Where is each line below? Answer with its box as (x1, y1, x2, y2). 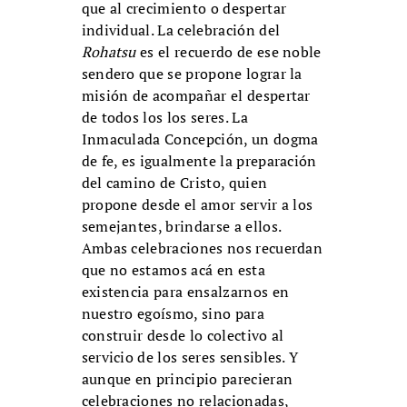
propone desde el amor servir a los (81, 194, 313, 215)
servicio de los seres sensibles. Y (81, 347, 299, 368)
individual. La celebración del (81, 20, 281, 41)
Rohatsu (81, 42, 136, 63)
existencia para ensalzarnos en (81, 282, 290, 303)
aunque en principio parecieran (81, 369, 293, 390)
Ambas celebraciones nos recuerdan (81, 238, 323, 259)
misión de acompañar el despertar (81, 85, 311, 106)
